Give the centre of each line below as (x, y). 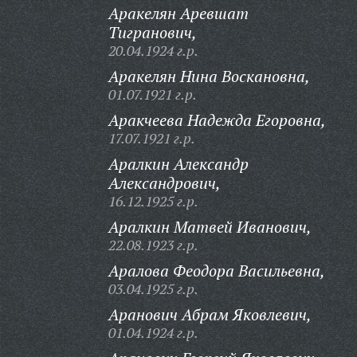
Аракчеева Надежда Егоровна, (217, 120)
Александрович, (164, 183)
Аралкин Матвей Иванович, (210, 227)
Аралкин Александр (178, 164)
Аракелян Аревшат (178, 13)
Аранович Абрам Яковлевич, (210, 314)
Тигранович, (152, 32)
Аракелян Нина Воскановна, (209, 76)
